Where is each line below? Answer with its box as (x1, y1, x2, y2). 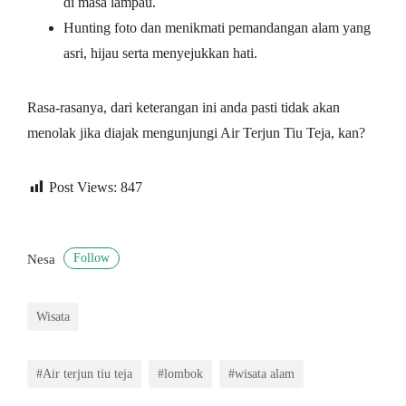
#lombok (158, 366, 203, 382)
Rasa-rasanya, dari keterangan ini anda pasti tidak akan (27, 99, 340, 115)
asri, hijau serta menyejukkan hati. (63, 44, 261, 61)
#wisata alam (228, 366, 295, 382)
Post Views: (49, 179, 117, 195)
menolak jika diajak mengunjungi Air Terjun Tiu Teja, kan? (27, 124, 365, 140)
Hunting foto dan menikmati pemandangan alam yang (63, 19, 371, 35)
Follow (73, 251, 110, 266)
